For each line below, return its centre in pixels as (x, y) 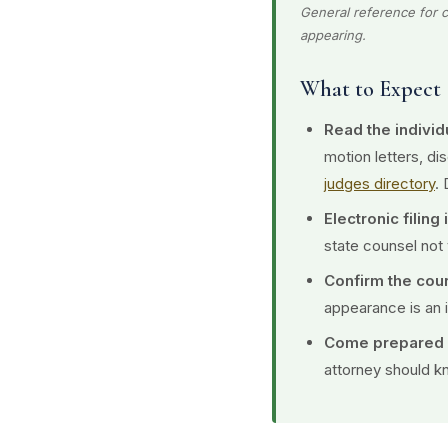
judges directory (379, 183)
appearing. (333, 35)
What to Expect (370, 89)
